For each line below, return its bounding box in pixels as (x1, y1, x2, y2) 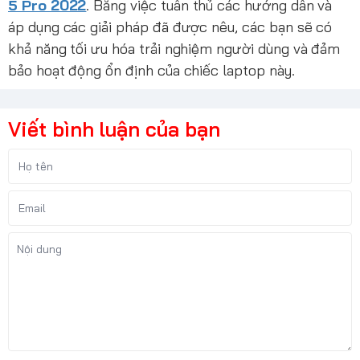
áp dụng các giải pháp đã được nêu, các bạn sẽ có (8, 17, 333, 36)
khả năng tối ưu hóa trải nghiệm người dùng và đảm (8, 39, 341, 58)
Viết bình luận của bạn (8, 116, 220, 141)
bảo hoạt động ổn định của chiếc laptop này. (8, 60, 299, 80)
